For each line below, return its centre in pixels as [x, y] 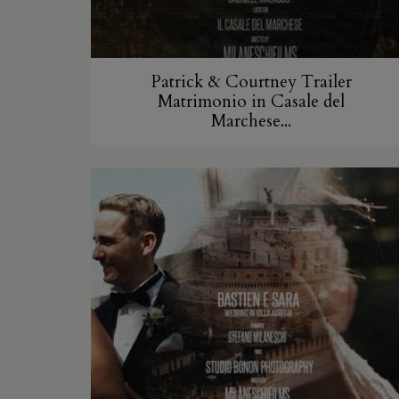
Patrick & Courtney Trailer [251, 82]
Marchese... [251, 122]
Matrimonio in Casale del [251, 102]
